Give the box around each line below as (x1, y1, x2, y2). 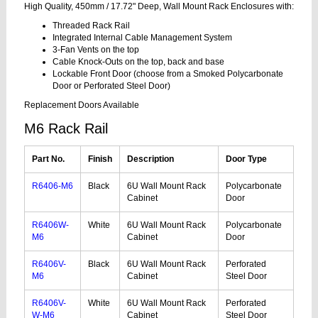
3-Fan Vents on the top (53, 44, 139, 55)
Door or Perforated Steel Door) (53, 80, 170, 91)
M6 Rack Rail (24, 120, 108, 136)
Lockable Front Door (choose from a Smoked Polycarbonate (53, 68, 283, 79)
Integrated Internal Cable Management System (53, 32, 232, 43)
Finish (88, 153, 112, 164)
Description (127, 153, 174, 164)
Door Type (226, 153, 267, 164)
